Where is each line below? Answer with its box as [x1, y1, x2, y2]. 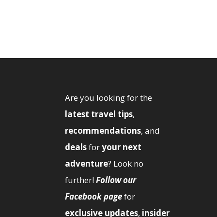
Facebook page [65, 190, 123, 202]
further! [65, 174, 96, 186]
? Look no [108, 157, 144, 169]
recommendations [65, 124, 141, 136]
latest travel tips [65, 108, 133, 120]
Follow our [96, 174, 137, 186]
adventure [65, 157, 108, 169]
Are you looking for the [65, 92, 153, 103]
